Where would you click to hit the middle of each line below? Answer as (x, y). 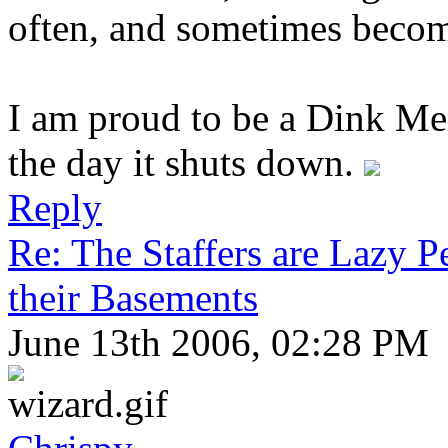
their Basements (133, 297)
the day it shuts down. (186, 162)
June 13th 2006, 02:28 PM (218, 342)
